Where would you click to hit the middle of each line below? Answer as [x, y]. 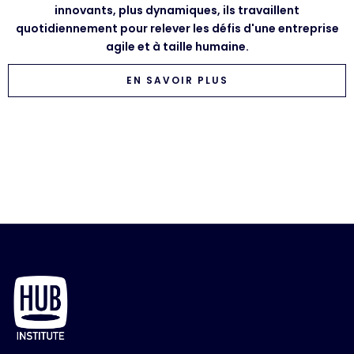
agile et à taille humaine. [177, 46]
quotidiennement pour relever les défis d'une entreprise [177, 28]
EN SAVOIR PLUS [177, 80]
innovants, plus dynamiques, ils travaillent [177, 10]
